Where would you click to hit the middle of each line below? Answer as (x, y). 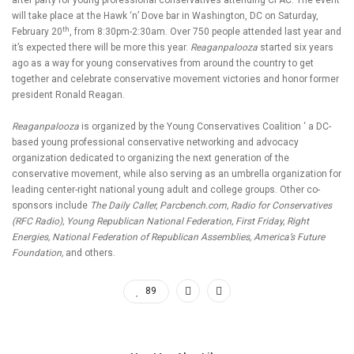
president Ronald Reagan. (68, 95)
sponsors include (51, 205)
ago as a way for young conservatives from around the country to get (163, 63)
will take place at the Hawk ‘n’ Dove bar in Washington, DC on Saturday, (165, 16)
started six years (296, 47)
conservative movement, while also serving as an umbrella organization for (177, 174)
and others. (90, 253)
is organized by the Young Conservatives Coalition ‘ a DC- (206, 126)
